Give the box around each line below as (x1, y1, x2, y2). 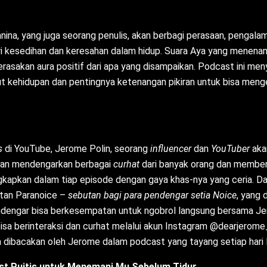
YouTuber (211, 143, 252, 155)
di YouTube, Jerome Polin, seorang (5, 143, 150, 155)
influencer (150, 143, 191, 155)
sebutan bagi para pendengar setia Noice (68, 190, 237, 201)
